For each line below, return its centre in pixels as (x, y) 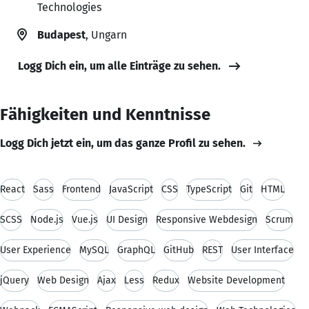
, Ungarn (106, 34)
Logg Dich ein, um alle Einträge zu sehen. (119, 66)
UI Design (127, 219)
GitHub (179, 250)
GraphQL (136, 250)
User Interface (262, 250)
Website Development (236, 280)
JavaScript (131, 189)
